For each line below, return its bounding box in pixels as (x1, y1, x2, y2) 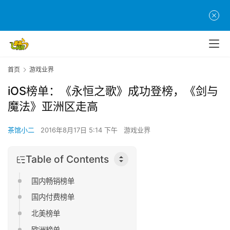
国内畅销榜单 (31, 176, 75, 185)
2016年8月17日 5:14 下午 (41, 126, 120, 135)
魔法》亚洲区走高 (8, 100, 98, 113)
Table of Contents (26, 152, 109, 165)
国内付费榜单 (31, 193, 75, 202)
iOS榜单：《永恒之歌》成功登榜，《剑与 (8, 84, 218, 98)
